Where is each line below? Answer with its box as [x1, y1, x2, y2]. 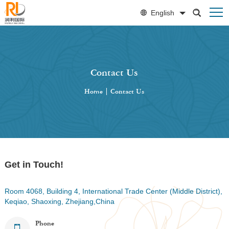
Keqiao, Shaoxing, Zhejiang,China [4, 197, 114, 205]
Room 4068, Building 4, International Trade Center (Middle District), [4, 187, 222, 195]
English [151, 9, 174, 17]
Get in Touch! [4, 159, 63, 170]
